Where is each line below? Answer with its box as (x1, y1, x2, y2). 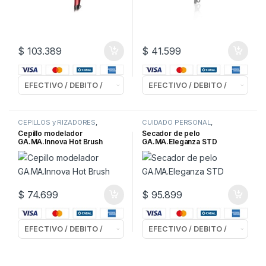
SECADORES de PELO (141, 125, 213, 134)
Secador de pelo (141, 128, 200, 138)
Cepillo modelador (17, 128, 83, 138)
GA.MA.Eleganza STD (141, 137, 217, 146)
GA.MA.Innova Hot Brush (17, 137, 103, 146)
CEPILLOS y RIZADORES (17, 118, 96, 127)
